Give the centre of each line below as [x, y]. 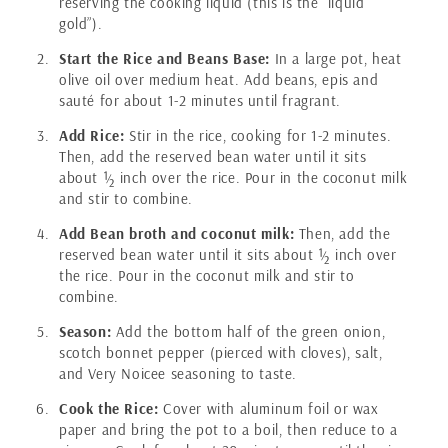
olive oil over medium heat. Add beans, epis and [219, 79]
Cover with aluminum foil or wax [268, 408]
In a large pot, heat [336, 58]
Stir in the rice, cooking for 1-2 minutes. [258, 135]
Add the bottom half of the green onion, [248, 331]
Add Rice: [92, 135]
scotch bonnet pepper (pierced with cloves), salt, [221, 352]
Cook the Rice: [109, 408]
